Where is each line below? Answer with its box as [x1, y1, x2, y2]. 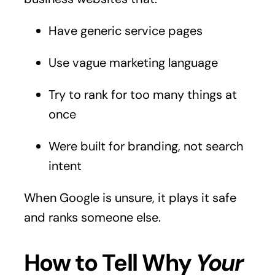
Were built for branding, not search [48, 137, 244, 154]
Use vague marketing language [48, 54, 218, 71]
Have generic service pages [48, 22, 203, 39]
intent [48, 157, 82, 174]
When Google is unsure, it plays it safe [23, 189, 236, 206]
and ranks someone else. [23, 209, 161, 225]
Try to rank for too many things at [48, 86, 237, 103]
